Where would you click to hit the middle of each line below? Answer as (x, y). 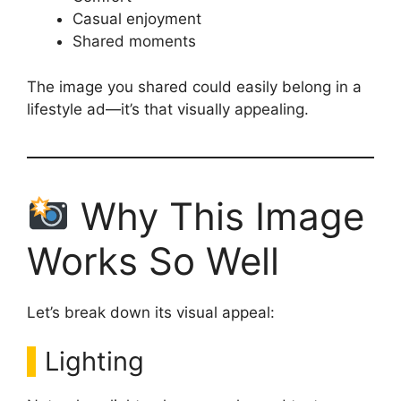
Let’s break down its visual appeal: (151, 312)
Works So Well (153, 260)
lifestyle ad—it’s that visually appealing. (168, 109)
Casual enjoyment (137, 19)
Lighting (94, 362)
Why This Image (217, 216)
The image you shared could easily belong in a (194, 86)
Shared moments (134, 42)
